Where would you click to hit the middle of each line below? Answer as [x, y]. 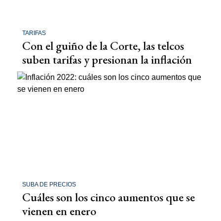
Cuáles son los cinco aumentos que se [109, 197]
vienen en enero [59, 211]
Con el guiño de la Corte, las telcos [103, 45]
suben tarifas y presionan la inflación [107, 59]
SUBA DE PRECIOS [49, 185]
